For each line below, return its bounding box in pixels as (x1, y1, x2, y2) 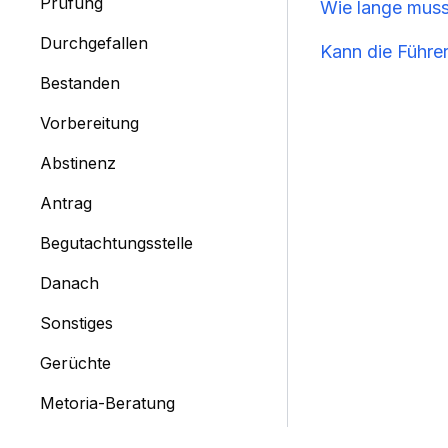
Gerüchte (40, 352, 111, 373)
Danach (40, 272, 99, 293)
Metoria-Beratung (40, 392, 175, 413)
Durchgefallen (40, 32, 148, 53)
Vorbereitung (40, 112, 139, 133)
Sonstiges (40, 312, 113, 333)
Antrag (40, 192, 92, 213)
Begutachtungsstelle (40, 232, 193, 253)
